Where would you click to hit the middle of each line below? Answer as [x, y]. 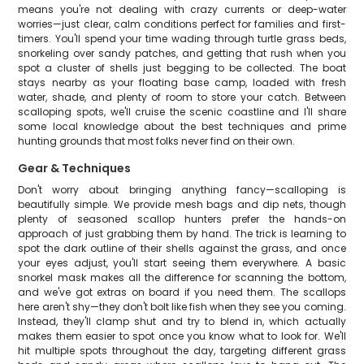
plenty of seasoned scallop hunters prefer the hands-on [182, 219]
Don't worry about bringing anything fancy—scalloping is [182, 190]
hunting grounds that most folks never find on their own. [157, 141]
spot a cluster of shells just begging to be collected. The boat [182, 68]
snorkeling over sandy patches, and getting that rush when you [182, 53]
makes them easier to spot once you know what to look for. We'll [182, 336]
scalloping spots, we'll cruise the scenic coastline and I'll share [182, 112]
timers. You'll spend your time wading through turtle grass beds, [182, 39]
